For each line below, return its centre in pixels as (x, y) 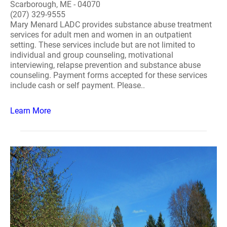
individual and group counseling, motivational (92, 55)
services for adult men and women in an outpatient (101, 35)
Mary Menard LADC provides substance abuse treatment (111, 25)
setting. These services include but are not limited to (103, 45)
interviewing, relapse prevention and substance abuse (105, 65)
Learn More (30, 111)
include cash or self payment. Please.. (78, 85)
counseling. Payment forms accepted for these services (109, 75)
